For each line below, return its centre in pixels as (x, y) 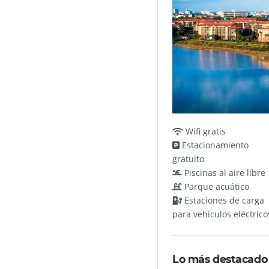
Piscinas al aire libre (224, 172)
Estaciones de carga (223, 200)
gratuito (189, 159)
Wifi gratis (205, 131)
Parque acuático (216, 186)
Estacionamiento (214, 145)
